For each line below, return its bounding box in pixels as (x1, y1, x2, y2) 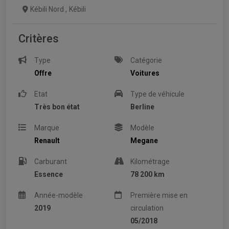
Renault (34, 136, 60, 145)
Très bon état (34, 102, 80, 111)
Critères (18, 32, 59, 45)
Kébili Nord (30, 5, 65, 13)
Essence (34, 170, 63, 178)
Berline (130, 102, 155, 111)
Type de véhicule (130, 89, 185, 98)
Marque (34, 123, 60, 132)
